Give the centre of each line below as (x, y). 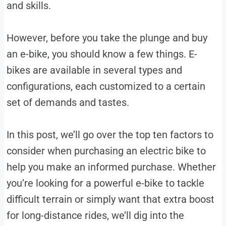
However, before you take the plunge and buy (107, 38)
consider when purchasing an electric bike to (106, 151)
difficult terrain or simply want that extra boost (110, 200)
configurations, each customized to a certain (106, 87)
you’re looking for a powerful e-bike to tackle (105, 183)
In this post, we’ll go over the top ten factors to (110, 135)
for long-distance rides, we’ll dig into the (95, 216)
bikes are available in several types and (94, 70)
